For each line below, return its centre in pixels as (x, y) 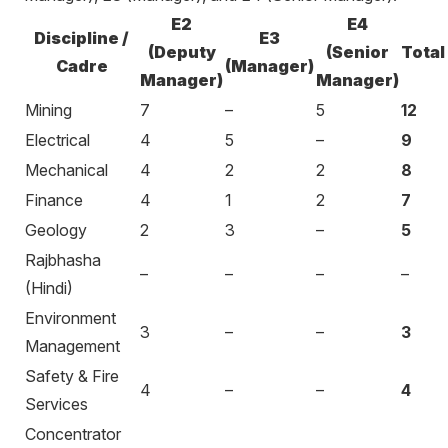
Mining (48, 110)
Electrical (57, 140)
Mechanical (66, 170)
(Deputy (181, 52)
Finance (54, 200)
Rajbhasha (63, 260)
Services (56, 404)
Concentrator (73, 434)
